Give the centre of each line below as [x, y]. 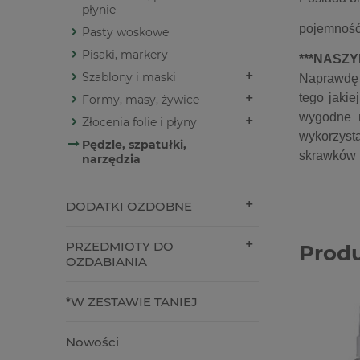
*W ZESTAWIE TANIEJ [132, 302]
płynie [99, 10]
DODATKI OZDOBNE [129, 207]
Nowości [92, 342]
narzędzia [111, 160]
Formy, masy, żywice [141, 100]
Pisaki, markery [125, 55]
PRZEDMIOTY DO [120, 247]
